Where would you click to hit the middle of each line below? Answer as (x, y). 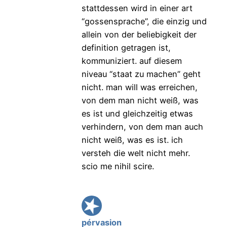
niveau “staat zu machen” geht (141, 74)
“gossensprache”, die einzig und (144, 22)
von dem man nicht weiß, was (140, 101)
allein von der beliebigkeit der (139, 35)
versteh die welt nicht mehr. (136, 153)
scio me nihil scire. (118, 166)
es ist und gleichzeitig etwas (137, 114)
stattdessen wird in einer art (137, 8)
